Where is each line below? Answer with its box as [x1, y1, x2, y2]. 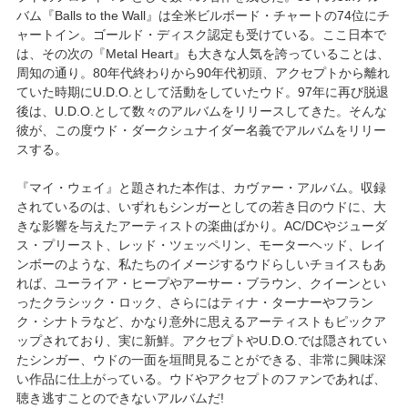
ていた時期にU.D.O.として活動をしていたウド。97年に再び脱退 [15, 84, 389, 99]
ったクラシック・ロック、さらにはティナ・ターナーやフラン [15, 294, 373, 310]
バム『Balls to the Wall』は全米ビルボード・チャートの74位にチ [15, 7, 390, 23]
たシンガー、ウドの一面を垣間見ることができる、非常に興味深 [15, 352, 386, 367]
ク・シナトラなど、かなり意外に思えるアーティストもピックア [15, 313, 386, 329]
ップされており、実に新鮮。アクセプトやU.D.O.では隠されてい [15, 332, 387, 348]
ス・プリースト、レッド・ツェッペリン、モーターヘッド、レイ [15, 237, 386, 252]
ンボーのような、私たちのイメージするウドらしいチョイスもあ [15, 256, 386, 271]
